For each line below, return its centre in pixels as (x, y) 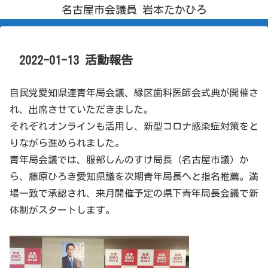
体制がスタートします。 (62, 210)
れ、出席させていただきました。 (81, 109)
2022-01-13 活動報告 (76, 60)
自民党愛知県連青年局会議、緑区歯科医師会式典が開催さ (134, 93)
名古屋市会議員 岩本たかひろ (134, 10)
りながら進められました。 (67, 143)
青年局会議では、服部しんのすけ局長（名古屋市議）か (129, 160)
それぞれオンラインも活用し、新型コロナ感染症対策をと (134, 126)
